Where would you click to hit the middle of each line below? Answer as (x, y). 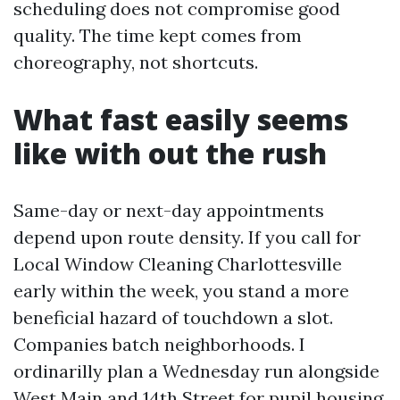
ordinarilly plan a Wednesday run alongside (196, 371)
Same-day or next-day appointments (169, 210)
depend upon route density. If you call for (187, 237)
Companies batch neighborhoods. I (159, 344)
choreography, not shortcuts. (136, 62)
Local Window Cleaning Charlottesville (178, 264)
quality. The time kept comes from (158, 35)
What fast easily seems (181, 119)
